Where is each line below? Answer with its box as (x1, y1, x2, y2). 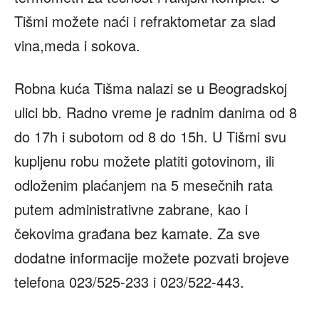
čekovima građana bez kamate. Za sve (14, 222, 260, 244)
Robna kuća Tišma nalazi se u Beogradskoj (14, 77, 287, 98)
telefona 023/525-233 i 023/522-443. (14, 271, 244, 292)
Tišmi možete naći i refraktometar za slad (14, 10, 276, 31)
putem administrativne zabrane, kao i (14, 198, 248, 219)
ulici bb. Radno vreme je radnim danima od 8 (14, 101, 297, 122)
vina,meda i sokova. (14, 34, 140, 56)
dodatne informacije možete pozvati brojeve (14, 246, 289, 268)
